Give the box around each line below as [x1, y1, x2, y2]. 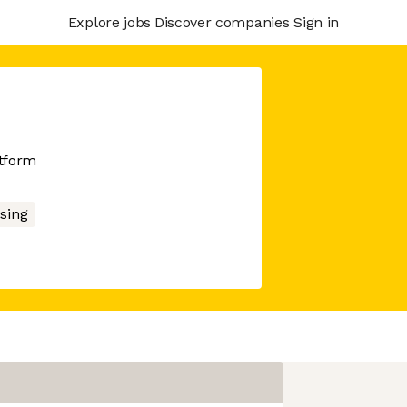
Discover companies [154, 13, 290, 31]
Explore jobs [67, 13, 151, 31]
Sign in [293, 13, 339, 31]
